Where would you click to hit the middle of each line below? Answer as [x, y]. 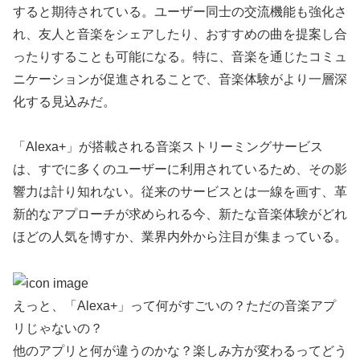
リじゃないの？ [58, 329]
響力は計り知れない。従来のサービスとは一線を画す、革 [180, 192]
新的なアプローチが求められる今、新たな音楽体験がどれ [180, 215]
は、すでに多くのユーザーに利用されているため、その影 [180, 170]
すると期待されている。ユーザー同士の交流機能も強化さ [180, 11]
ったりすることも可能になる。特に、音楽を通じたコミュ [180, 56]
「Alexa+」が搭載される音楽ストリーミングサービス [168, 147]
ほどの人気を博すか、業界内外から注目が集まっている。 [180, 237]
